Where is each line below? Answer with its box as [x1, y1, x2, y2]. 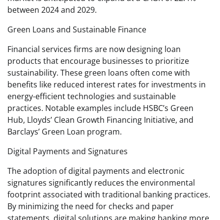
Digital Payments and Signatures [7, 145, 128, 157]
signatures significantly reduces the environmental [7, 177, 195, 188]
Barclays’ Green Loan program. [7, 126, 122, 137]
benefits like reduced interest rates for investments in [7, 79, 206, 90]
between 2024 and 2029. [7, 4, 97, 15]
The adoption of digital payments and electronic [7, 165, 185, 176]
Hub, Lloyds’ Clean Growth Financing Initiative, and [7, 114, 193, 125]
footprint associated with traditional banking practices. [7, 189, 210, 200]
